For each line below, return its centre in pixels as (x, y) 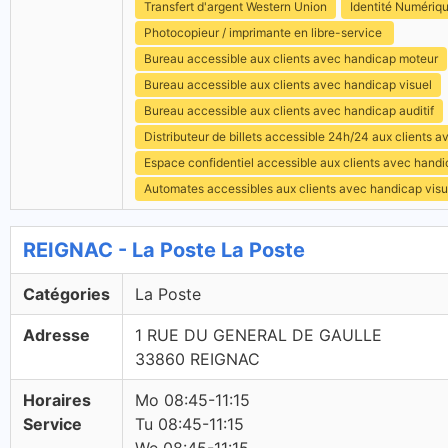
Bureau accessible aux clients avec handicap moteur (291, 58)
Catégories (66, 294)
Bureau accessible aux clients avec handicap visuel (288, 84)
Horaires (57, 400)
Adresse (56, 335)
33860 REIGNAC (197, 359)
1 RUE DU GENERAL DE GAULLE (258, 335)
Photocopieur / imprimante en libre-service (264, 32)
